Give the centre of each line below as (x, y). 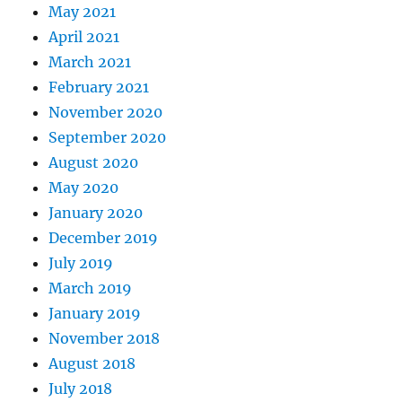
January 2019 (95, 314)
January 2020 (96, 213)
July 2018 (81, 389)
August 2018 (92, 364)
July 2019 (81, 263)
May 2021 (83, 12)
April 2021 (84, 37)
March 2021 (90, 62)
